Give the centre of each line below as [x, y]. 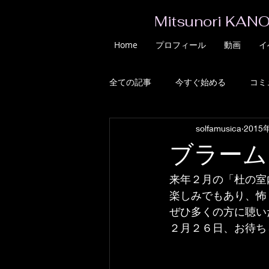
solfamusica [219, 128]
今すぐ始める [201, 82]
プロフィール [181, 45]
